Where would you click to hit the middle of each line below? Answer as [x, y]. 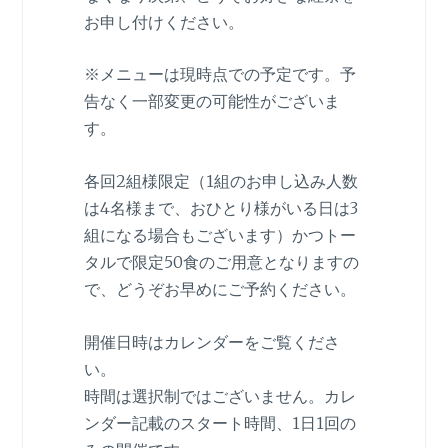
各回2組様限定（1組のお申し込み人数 [220, 181]
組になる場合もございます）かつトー [219, 235]
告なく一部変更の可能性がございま [211, 101]
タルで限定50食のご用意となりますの [221, 262]
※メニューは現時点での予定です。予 [219, 74]
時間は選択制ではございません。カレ [219, 395]
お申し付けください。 [163, 21]
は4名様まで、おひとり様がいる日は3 [220, 208]
